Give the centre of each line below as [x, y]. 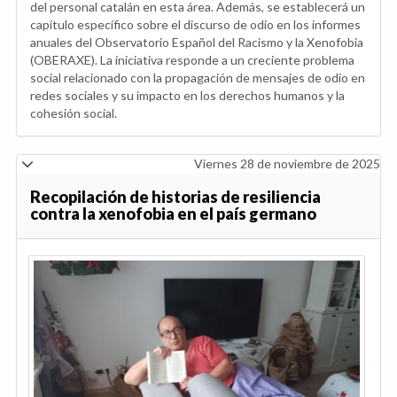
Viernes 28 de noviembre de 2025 [287, 164]
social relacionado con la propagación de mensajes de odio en [198, 78]
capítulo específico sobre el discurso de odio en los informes [195, 25]
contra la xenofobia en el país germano [173, 214]
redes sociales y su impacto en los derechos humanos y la [187, 96]
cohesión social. [74, 113]
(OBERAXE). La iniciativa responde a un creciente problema [192, 60]
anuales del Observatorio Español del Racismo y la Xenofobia [197, 43]
